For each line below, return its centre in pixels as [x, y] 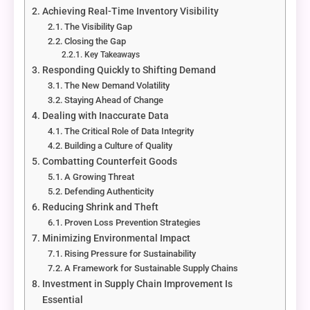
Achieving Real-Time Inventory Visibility [130, 11]
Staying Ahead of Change [114, 100]
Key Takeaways [112, 54]
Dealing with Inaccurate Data [105, 116]
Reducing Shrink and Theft [100, 207]
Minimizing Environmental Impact [116, 238]
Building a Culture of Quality [119, 145]
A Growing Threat [100, 176]
